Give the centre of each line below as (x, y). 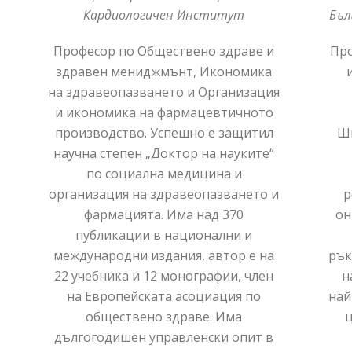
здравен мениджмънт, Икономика (164, 71)
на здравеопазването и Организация (164, 92)
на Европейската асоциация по (164, 296)
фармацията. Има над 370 (164, 214)
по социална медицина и (164, 173)
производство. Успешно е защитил (164, 132)
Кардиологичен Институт (164, 15)
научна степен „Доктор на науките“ (164, 153)
